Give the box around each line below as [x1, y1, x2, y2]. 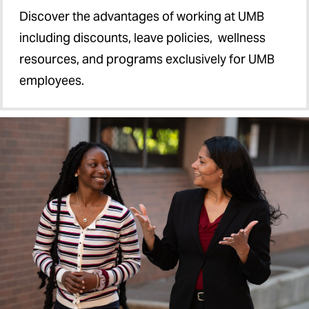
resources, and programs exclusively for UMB [19, 50, 275, 67]
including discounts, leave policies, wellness [19, 29, 266, 46]
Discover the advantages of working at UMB [19, 8, 264, 24]
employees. [19, 72, 84, 88]
